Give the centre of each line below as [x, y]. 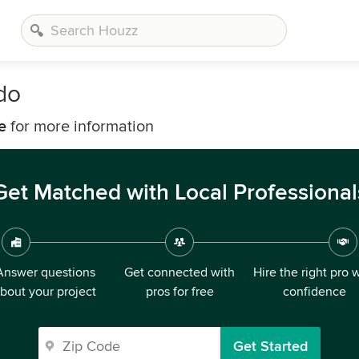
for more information [80, 127]
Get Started [270, 346]
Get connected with [179, 272]
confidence [314, 292]
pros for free [179, 292]
